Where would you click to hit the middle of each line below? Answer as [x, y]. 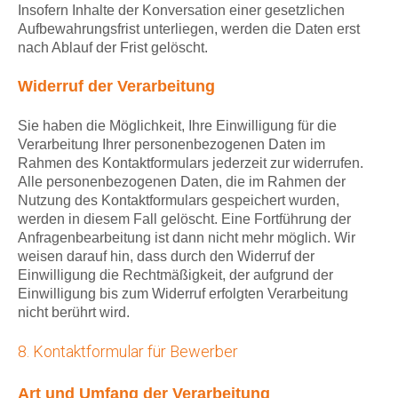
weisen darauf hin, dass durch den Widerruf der [166, 257]
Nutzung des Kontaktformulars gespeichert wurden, [179, 201]
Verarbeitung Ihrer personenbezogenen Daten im [171, 145]
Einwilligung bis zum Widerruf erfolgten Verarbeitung [183, 294]
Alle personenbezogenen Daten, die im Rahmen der [182, 182]
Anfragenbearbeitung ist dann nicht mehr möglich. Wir [187, 238]
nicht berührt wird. [74, 313]
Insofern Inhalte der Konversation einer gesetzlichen [181, 11]
